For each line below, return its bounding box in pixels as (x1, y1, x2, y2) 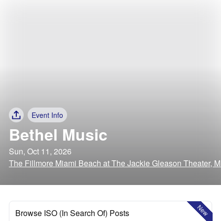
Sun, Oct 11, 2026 (9, 146, 72, 157)
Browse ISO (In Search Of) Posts (15, 207, 129, 219)
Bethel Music (9, 123, 108, 146)
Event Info (32, 110, 63, 120)
